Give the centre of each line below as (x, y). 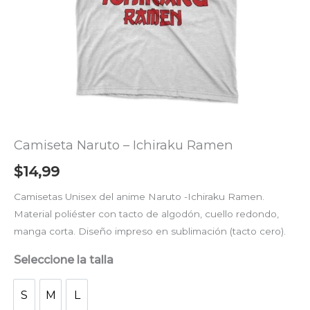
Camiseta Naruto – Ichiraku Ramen (124, 145)
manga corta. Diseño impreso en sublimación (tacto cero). (150, 231)
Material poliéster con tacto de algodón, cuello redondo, (146, 213)
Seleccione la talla (64, 260)
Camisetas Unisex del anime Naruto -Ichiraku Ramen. (139, 196)
